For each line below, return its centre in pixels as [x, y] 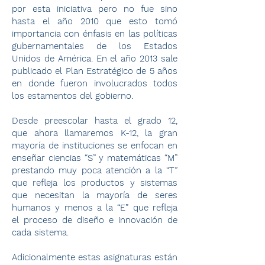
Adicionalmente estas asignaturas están [95, 257]
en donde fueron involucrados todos [95, 83]
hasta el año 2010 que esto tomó [95, 21]
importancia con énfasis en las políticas [95, 33]
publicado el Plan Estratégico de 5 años [95, 71]
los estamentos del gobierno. [72, 96]
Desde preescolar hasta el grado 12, [95, 120]
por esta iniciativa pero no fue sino [95, 9]
